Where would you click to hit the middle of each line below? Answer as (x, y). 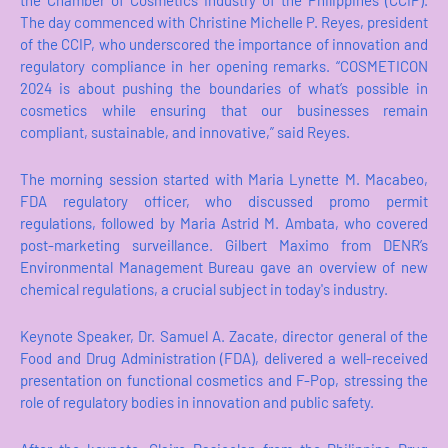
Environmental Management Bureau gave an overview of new (224, 267)
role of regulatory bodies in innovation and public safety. (197, 402)
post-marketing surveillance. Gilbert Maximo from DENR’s (224, 245)
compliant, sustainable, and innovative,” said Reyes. (185, 132)
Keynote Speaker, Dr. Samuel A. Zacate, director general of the (224, 336)
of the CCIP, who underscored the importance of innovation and (224, 44)
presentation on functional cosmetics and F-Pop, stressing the (224, 380)
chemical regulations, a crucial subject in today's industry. (205, 289)
